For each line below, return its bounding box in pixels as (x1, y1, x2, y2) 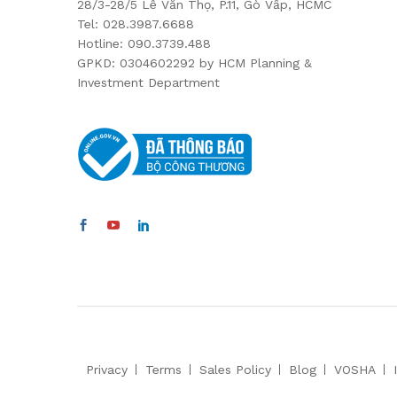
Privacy (86, 362, 128, 377)
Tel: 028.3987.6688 (77, 16, 194, 31)
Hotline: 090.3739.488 (77, 35, 211, 51)
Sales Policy (199, 362, 271, 377)
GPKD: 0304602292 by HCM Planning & (77, 55, 312, 70)
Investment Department (77, 74, 220, 90)
